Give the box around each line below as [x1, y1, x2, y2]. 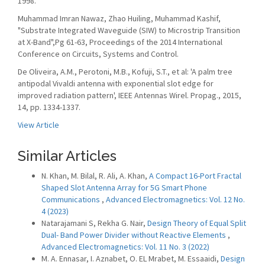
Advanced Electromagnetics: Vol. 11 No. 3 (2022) [41, 241, 209, 252]
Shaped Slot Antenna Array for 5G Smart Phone [41, 182, 207, 193]
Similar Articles [18, 147, 117, 164]
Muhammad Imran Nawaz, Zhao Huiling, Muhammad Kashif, [18, 13, 221, 24]
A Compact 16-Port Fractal [149, 170, 241, 181]
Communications [41, 194, 102, 205]
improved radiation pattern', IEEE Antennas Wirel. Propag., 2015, [18, 90, 241, 101]
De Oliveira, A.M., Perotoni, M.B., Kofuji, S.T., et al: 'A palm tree [18, 66, 232, 77]
